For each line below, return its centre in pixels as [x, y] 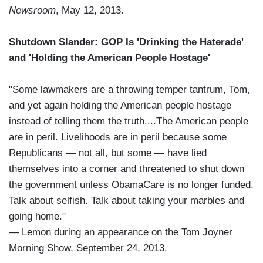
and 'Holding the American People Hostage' [109, 58]
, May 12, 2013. [90, 11]
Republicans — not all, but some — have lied [108, 153]
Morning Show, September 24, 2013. [94, 248]
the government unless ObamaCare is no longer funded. [131, 185]
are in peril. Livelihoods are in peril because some [118, 137]
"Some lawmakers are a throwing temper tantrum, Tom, [129, 90]
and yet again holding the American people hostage [120, 106]
